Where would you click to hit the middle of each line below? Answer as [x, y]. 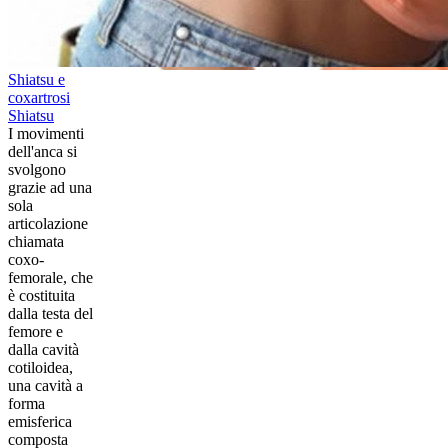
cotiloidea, [40, 367]
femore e [35, 331]
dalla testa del [50, 313]
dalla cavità [43, 349]
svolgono [37, 169]
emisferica [40, 421]
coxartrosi [39, 97]
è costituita [41, 295]
